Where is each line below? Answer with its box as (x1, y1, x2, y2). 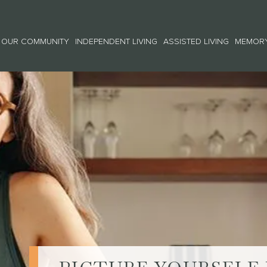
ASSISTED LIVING (163, 36, 229, 46)
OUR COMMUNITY (1, 36, 69, 46)
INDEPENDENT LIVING (75, 36, 157, 46)
